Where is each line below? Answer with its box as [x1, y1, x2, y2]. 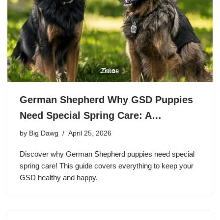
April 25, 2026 [68, 130, 111, 137]
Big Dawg [29, 130, 58, 137]
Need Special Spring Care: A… [20, 110, 162, 121]
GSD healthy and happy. [20, 173, 98, 182]
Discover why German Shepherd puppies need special [20, 150, 194, 159]
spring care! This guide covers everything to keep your [20, 162, 193, 170]
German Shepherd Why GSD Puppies [20, 94, 193, 106]
